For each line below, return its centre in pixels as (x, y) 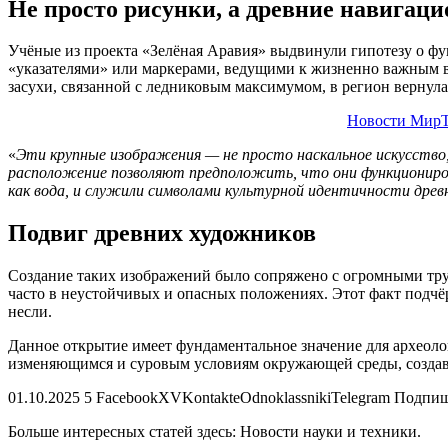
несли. (30, 312)
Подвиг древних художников (162, 233)
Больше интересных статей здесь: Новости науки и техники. (214, 432)
